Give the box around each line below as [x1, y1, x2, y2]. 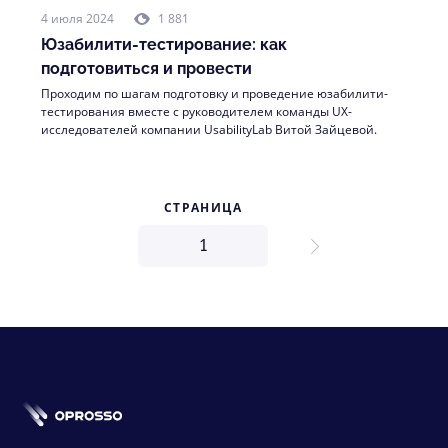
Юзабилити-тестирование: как [41, 35, 287, 54]
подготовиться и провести [41, 59, 252, 78]
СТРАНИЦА [163, 199, 243, 216]
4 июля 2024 [41, 10, 114, 27]
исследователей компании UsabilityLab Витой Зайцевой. [41, 121, 377, 138]
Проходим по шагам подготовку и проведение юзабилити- [41, 85, 388, 102]
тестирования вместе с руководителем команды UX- [41, 103, 352, 120]
